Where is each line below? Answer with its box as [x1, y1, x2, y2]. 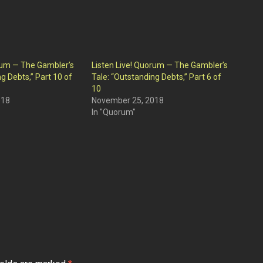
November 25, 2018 [91, 96, 164, 105]
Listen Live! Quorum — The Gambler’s [91, 60, 228, 70]
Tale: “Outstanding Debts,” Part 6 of [91, 72, 221, 82]
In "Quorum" [91, 107, 136, 117]
